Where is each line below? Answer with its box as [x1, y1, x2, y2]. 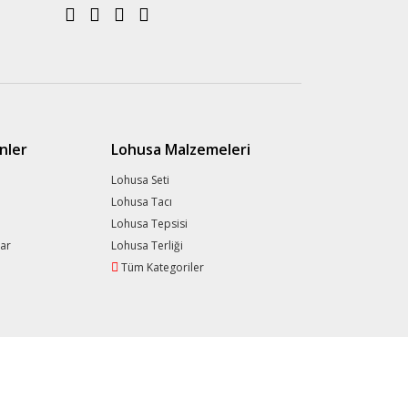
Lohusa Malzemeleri [110, 139, 250, 159]
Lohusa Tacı [110, 194, 172, 209]
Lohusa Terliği [110, 238, 183, 253]
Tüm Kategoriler [120, 260, 204, 275]
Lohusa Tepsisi [110, 216, 188, 231]
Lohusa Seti [110, 172, 169, 188]
